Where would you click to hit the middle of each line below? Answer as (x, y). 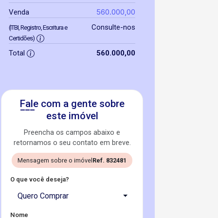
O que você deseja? (40, 179)
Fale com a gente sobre (72, 104)
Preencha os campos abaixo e (72, 133)
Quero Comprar (43, 196)
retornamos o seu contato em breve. (72, 143)
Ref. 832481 (109, 160)
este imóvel (72, 116)
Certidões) (22, 38)
